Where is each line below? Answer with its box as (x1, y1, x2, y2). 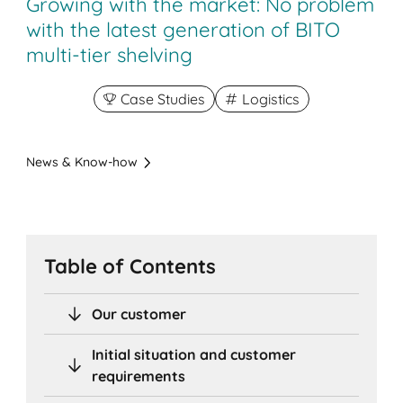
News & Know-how (26, 154, 139, 171)
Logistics (242, 90, 300, 109)
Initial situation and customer (92, 345, 297, 363)
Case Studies (121, 90, 205, 109)
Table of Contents (44, 253, 217, 279)
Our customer (92, 304, 187, 323)
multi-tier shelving (26, 42, 193, 68)
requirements (92, 366, 186, 385)
